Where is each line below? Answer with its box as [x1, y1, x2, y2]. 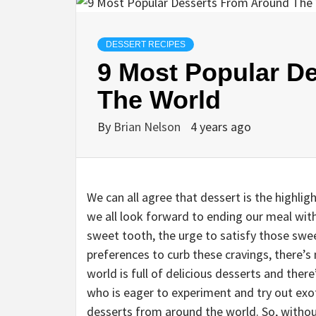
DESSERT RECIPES [106, 39, 186, 50]
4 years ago [190, 119, 251, 135]
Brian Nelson [114, 119, 183, 135]
